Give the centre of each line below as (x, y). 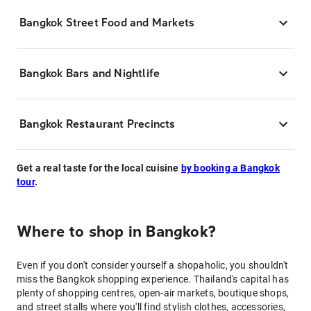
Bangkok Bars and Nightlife (90, 73)
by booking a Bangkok (230, 168)
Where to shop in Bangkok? (116, 232)
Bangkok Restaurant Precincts (98, 124)
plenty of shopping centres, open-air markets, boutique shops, (153, 293)
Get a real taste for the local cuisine (99, 168)
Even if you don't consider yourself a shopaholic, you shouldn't (153, 265)
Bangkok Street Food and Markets (107, 23)
